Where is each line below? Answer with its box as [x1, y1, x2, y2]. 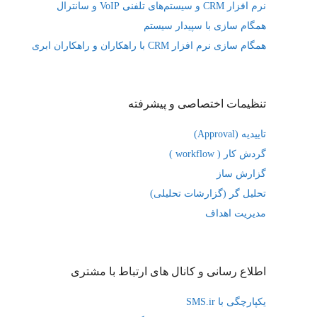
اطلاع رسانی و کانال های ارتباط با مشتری [71, 265, 266, 277]
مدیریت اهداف [205, 208, 266, 219]
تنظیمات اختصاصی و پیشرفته [128, 98, 266, 110]
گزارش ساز [217, 168, 266, 179]
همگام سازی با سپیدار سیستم [144, 21, 266, 31]
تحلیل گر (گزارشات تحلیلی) [150, 188, 266, 199]
